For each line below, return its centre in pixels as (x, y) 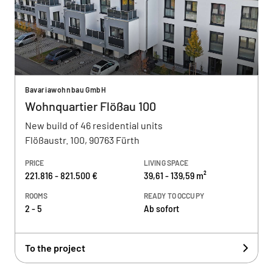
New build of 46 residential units (94, 125)
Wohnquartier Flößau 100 (90, 106)
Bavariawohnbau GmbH (66, 90)
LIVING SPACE (166, 163)
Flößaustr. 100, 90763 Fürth (82, 140)
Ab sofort (161, 208)
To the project (55, 248)
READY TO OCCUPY (174, 196)
